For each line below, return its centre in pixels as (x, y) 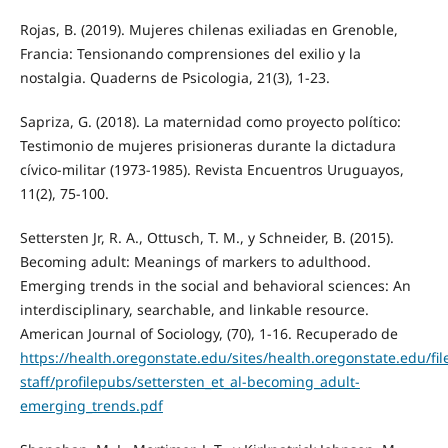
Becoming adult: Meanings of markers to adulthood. (195, 261)
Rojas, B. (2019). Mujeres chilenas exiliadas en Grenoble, (208, 29)
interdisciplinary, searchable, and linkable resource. (194, 309)
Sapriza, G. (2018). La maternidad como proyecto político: (210, 121)
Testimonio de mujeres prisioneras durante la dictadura (207, 145)
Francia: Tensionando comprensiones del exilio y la (190, 53)
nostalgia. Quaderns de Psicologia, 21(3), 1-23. (174, 77)
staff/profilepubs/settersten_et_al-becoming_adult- (189, 381)
